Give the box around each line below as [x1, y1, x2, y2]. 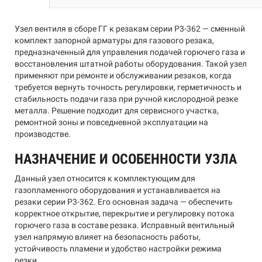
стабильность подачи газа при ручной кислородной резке [15, 94, 238, 104]
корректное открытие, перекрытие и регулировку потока [15, 209, 235, 218]
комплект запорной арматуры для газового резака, [15, 36, 214, 45]
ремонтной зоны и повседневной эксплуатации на [15, 118, 208, 127]
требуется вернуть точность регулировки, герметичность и [15, 82, 242, 92]
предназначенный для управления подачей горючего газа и [15, 47, 245, 57]
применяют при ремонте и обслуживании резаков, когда [15, 71, 232, 80]
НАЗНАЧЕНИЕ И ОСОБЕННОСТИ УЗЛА [15, 151, 237, 167]
